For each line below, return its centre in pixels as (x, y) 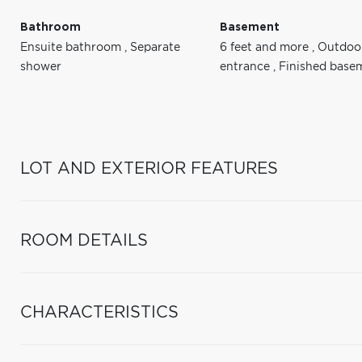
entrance (247, 67)
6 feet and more (266, 48)
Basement (250, 27)
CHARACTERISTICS (99, 313)
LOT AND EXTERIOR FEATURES (149, 169)
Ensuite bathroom (72, 48)
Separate (155, 48)
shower (41, 67)
